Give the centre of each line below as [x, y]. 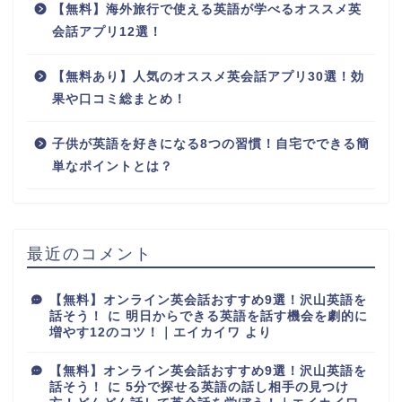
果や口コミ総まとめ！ [119, 99]
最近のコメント [90, 253]
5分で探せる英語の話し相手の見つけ [237, 387]
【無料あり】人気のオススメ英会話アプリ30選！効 [208, 76]
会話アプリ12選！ [107, 31]
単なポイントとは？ [113, 166]
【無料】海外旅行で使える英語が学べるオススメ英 [207, 9]
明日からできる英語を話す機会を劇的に [247, 316]
